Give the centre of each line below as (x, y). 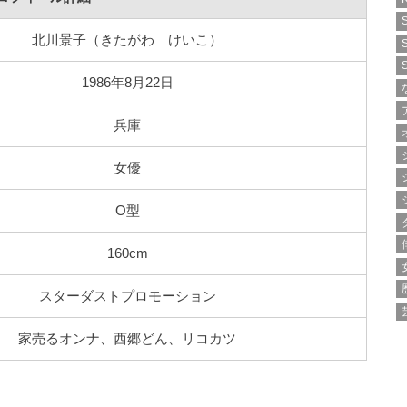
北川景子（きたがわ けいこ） (127, 39)
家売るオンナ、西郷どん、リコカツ (127, 338)
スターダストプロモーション (127, 295)
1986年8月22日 (127, 82)
